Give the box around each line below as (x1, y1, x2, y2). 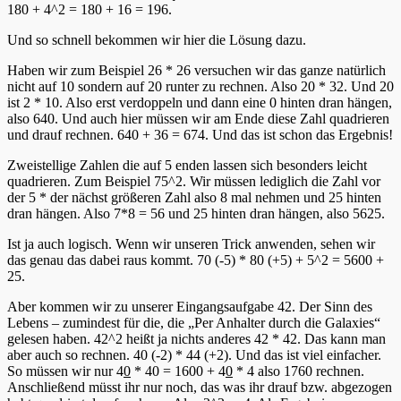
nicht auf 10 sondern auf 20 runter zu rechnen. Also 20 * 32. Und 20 (7, 79, 394, 95)
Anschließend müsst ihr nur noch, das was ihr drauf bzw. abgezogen (7, 380, 392, 396)
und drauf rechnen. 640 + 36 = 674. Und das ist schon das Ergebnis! (7, 127, 393, 143)
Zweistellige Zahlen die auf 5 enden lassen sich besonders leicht (7, 158, 367, 174)
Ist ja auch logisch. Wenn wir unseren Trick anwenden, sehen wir (7, 236, 375, 252)
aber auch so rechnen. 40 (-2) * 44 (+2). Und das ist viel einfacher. (7, 347, 381, 363)
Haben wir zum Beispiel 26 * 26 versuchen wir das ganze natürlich (7, 63, 386, 79)
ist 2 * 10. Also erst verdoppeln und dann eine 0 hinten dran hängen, (7, 95, 392, 111)
